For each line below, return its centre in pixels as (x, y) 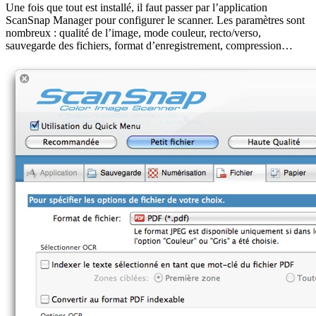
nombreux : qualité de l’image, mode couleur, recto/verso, (133, 32)
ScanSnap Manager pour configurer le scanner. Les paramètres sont (155, 20)
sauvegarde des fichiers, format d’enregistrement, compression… (149, 45)
